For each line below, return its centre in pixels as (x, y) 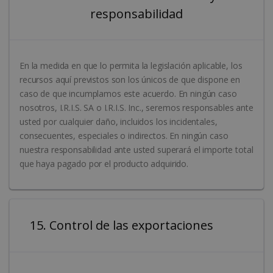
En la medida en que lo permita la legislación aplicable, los (131, 66)
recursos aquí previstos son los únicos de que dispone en (130, 80)
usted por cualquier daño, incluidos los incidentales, (119, 122)
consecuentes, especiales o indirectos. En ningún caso (124, 136)
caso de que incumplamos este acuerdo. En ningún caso (128, 94)
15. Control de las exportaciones (163, 225)
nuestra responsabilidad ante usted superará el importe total (136, 150)
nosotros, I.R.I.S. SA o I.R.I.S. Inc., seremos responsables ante (136, 108)
